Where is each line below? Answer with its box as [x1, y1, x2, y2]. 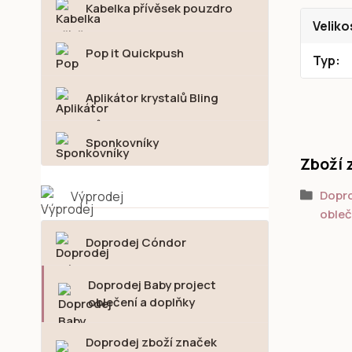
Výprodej [71, 188, 123, 205]
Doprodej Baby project [88, 277, 216, 293]
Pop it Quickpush [86, 45, 184, 61]
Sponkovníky [86, 134, 159, 151]
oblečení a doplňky [88, 294, 195, 310]
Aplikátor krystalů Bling [86, 90, 218, 106]
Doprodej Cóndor [86, 234, 186, 251]
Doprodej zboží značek [86, 334, 217, 350]
